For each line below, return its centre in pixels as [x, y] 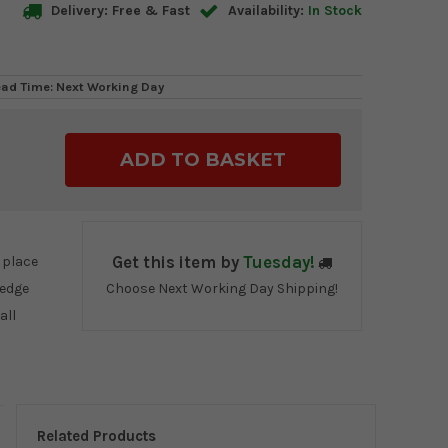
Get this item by [177, 263]
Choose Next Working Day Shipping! [222, 289]
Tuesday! [279, 263]
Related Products [96, 436]
